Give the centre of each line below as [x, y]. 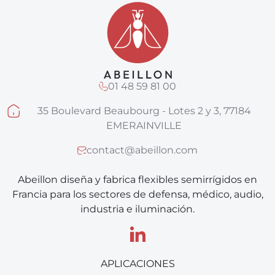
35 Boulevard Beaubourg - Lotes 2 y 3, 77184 [144, 111]
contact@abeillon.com [142, 150]
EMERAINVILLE [144, 126]
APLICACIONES [137, 264]
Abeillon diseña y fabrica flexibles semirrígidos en [137, 180]
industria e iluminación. [137, 209]
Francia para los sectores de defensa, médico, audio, [137, 194]
